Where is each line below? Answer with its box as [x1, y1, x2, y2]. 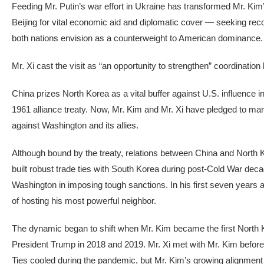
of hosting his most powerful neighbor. [12, 196, 156, 206]
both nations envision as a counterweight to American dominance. [12, 33, 263, 43]
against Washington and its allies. [12, 120, 138, 130]
